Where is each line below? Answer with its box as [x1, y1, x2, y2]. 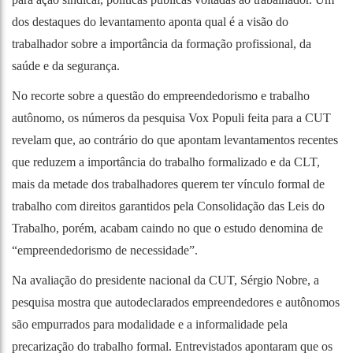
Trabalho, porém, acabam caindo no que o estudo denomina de [12, 221, 323, 235]
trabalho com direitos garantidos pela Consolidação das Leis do [12, 199, 325, 213]
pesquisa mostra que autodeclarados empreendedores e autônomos [12, 295, 340, 309]
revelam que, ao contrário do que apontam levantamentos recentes [12, 132, 338, 147]
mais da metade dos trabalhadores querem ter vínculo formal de [12, 176, 325, 191]
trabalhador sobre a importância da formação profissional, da [12, 36, 311, 50]
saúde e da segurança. [12, 58, 120, 72]
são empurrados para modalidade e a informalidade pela [12, 317, 288, 331]
